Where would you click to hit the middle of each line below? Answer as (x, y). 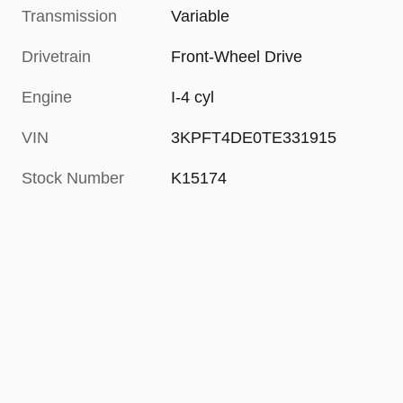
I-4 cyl (193, 98)
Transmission (69, 17)
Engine (47, 98)
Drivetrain (56, 57)
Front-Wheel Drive (237, 57)
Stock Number (73, 179)
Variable (201, 17)
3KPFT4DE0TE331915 (254, 138)
